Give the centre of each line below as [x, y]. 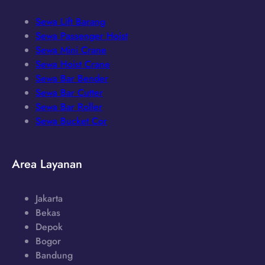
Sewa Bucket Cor [71, 121]
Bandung [54, 255]
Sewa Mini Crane [71, 50]
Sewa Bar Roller [69, 106]
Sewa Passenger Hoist [82, 35]
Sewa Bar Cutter [69, 92]
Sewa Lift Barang [70, 21]
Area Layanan [47, 164]
